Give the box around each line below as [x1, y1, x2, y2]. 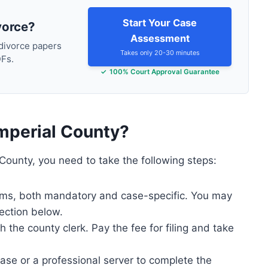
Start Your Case [123, 17, 197, 29]
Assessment [130, 32, 190, 45]
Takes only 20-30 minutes [120, 48, 200, 57]
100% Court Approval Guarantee [109, 67, 220, 76]
